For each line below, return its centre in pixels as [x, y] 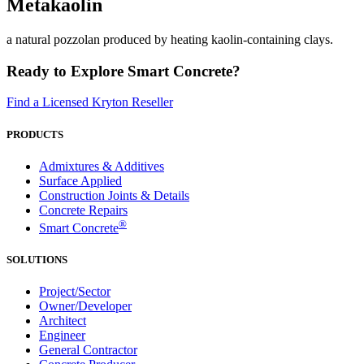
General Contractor [88, 350]
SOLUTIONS [37, 260]
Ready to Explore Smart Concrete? [123, 71]
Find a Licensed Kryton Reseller [90, 102]
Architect [63, 321]
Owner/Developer [85, 306]
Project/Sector [75, 292]
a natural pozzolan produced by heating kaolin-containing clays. [170, 39]
